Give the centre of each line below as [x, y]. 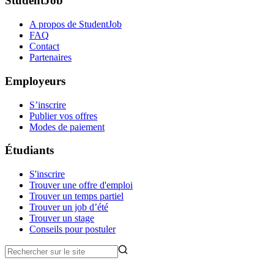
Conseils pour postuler [72, 229]
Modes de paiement [67, 127]
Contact [44, 46]
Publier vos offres [63, 116]
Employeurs [35, 81]
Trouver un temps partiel [76, 196]
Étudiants [29, 150]
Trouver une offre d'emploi [81, 185]
